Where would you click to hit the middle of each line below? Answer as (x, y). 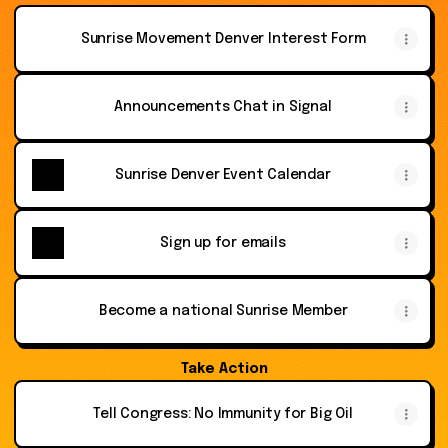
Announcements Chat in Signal (223, 107)
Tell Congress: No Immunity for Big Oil (223, 414)
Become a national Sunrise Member (223, 311)
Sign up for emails (223, 243)
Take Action (224, 369)
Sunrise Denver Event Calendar (223, 175)
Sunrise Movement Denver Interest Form (223, 39)
